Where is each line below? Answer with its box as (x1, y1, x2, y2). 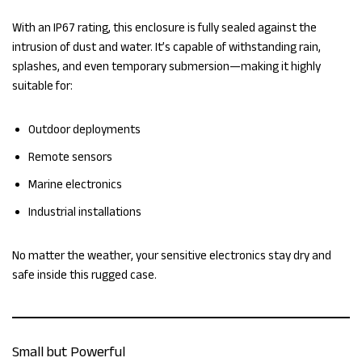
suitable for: (12, 78, 73, 93)
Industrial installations (28, 204, 141, 219)
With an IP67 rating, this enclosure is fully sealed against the (12, 20, 317, 35)
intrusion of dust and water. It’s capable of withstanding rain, (12, 40, 321, 54)
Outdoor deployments (28, 122, 141, 137)
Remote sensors (28, 149, 112, 164)
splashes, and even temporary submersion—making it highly (12, 59, 321, 74)
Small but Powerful (12, 343, 125, 360)
